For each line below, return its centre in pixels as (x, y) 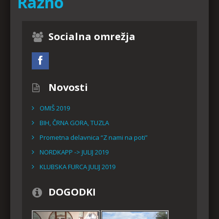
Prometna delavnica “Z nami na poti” (94, 137)
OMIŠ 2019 (55, 108)
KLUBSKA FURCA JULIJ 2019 (77, 166)
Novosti (68, 87)
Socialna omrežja (92, 36)
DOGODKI (72, 192)
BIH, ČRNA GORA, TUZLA (74, 122)
